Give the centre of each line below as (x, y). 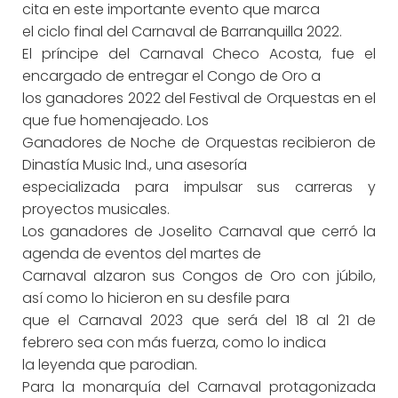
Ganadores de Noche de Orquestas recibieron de (199, 143)
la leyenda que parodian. (110, 365)
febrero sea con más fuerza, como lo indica (174, 342)
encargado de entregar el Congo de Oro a (171, 76)
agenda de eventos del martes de (142, 254)
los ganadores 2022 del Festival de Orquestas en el (199, 98)
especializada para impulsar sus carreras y (199, 187)
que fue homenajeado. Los (115, 120)
